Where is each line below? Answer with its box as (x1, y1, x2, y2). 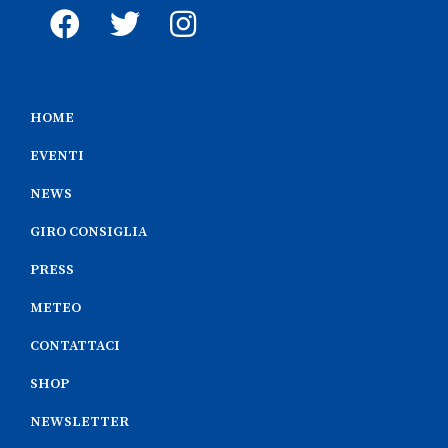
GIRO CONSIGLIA (30, 222, 147, 241)
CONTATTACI (30, 336, 120, 355)
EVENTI (30, 146, 84, 165)
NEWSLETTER (30, 412, 129, 431)
